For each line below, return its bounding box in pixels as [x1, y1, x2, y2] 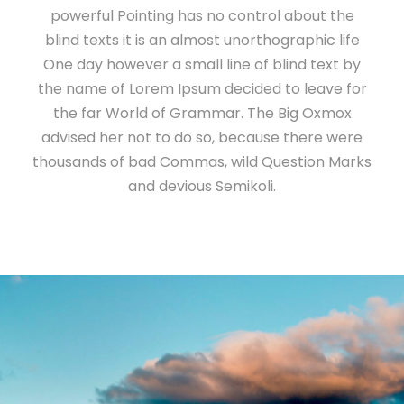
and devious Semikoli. [128, 175, 276, 197]
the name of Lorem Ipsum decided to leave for [37, 78, 367, 99]
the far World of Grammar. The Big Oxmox [52, 102, 352, 124]
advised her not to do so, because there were [41, 126, 363, 148]
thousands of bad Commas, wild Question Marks [32, 151, 372, 172]
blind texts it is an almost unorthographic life [44, 29, 360, 50]
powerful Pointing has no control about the [50, 5, 354, 26]
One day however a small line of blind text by [43, 53, 361, 75]
